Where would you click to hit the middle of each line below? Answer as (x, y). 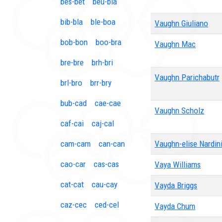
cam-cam (76, 144)
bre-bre (72, 62)
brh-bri (102, 62)
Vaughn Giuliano (181, 23)
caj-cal (103, 123)
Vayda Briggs (176, 185)
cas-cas (106, 164)
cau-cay (105, 184)
